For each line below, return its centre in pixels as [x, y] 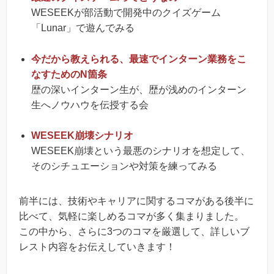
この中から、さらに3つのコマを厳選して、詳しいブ [134, 232]
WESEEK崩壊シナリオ [82, 136]
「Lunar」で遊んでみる [83, 28]
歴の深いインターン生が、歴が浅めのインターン [139, 89]
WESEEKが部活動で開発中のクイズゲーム [126, 12]
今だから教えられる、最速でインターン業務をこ [139, 59]
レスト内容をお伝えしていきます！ [97, 247]
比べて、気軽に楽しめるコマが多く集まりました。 [131, 217]
